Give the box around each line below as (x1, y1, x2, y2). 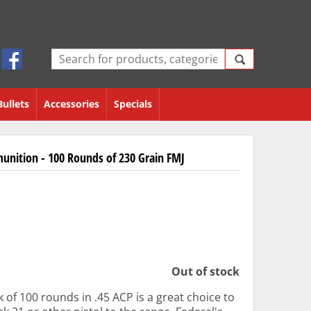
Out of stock (171, 264, 239, 280)
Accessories (44, 97, 99, 111)
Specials (114, 97, 152, 111)
